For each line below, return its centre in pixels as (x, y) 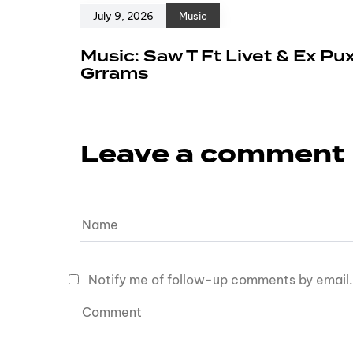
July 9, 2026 (123, 16)
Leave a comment (213, 155)
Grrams (114, 74)
